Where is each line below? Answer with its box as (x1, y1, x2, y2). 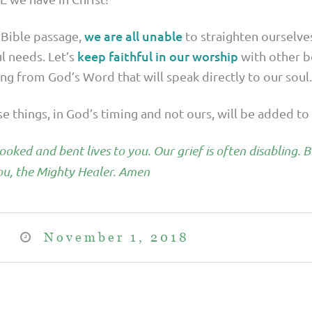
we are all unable (84, 28, 182, 45)
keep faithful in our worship (77, 48, 238, 65)
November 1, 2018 (44, 230, 189, 245)
